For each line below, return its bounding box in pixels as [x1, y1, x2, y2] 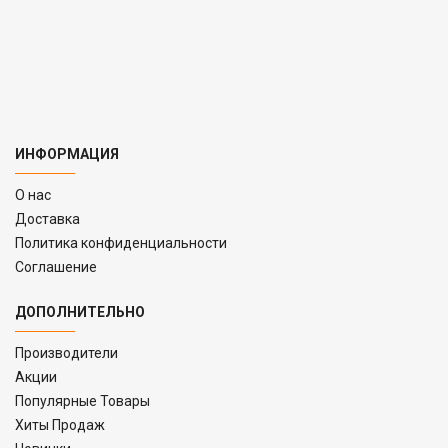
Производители [15, 344, 118, 361]
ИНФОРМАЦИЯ [15, 145, 119, 162]
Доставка [15, 210, 80, 227]
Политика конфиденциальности [15, 234, 227, 251]
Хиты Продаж [15, 416, 105, 433]
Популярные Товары [15, 392, 150, 409]
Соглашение [15, 258, 97, 275]
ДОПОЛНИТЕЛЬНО [15, 303, 145, 320]
